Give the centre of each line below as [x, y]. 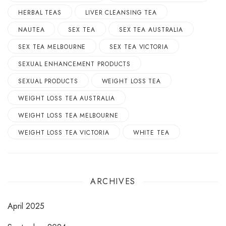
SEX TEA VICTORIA [139, 47]
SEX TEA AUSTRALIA [151, 30]
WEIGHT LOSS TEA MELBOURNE [68, 115]
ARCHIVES [113, 182]
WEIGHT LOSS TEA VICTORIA [64, 132]
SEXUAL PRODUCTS [48, 81]
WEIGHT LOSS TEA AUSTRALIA [67, 98]
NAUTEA [32, 30]
